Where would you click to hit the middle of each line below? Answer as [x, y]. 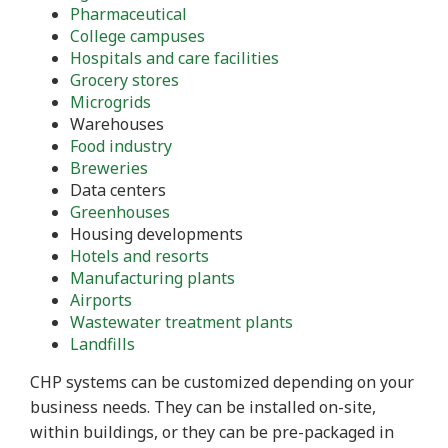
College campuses [137, 36]
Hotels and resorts [139, 256]
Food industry [121, 146]
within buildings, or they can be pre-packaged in [212, 432]
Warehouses [117, 124]
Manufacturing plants [152, 278]
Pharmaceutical [128, 14]
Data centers [118, 190]
